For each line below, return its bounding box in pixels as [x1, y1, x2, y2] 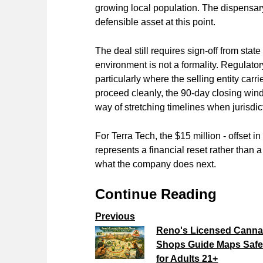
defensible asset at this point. [95, 16, 215, 27]
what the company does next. [95, 159, 216, 169]
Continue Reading [95, 186, 217, 202]
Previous [95, 211, 135, 221]
